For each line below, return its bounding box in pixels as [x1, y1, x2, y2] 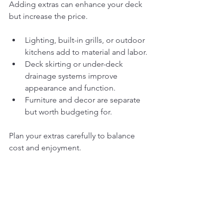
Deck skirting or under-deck [25, 59, 125, 69]
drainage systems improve [25, 71, 119, 81]
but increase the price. [9, 11, 88, 21]
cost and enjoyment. [9, 142, 81, 152]
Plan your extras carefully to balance [9, 130, 137, 140]
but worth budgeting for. [25, 107, 112, 116]
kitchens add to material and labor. [25, 47, 147, 57]
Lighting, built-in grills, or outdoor [25, 35, 147, 45]
